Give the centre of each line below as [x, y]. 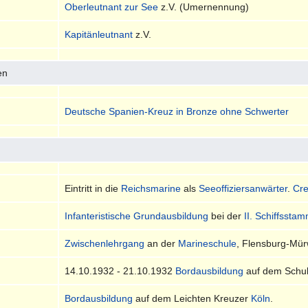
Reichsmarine [151, 188]
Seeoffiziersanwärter [243, 188]
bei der [227, 216]
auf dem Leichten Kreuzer [192, 298]
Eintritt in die [93, 188]
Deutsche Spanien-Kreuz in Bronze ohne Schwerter [177, 111]
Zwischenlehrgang [105, 243]
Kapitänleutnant [99, 34]
